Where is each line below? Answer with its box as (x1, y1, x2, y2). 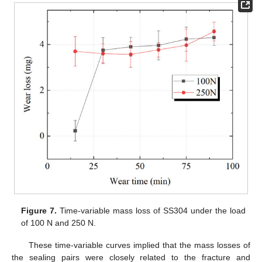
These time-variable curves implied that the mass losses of (28, 240, 250, 250)
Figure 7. (21, 205, 57, 215)
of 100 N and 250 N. (21, 218, 96, 227)
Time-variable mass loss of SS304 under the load (57, 205, 246, 215)
